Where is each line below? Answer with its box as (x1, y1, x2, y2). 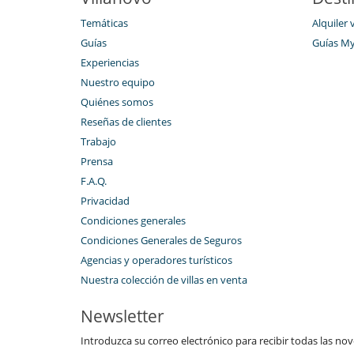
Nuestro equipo (81, 74, 155, 89)
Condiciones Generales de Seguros (81, 232, 242, 247)
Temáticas (81, 15, 128, 30)
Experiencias (81, 55, 139, 70)
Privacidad (81, 193, 130, 208)
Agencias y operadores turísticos (81, 252, 232, 267)
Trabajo (81, 134, 116, 149)
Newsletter (81, 304, 164, 327)
